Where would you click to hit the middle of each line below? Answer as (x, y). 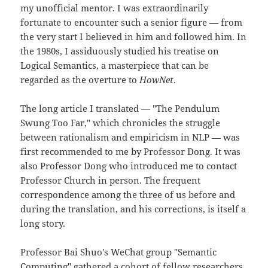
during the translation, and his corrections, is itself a (133, 209)
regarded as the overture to (80, 80)
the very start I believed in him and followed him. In (134, 37)
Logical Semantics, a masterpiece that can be (115, 66)
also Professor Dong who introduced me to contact (129, 166)
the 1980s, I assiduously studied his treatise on (120, 51)
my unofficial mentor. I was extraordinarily (115, 8)
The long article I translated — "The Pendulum (120, 109)
